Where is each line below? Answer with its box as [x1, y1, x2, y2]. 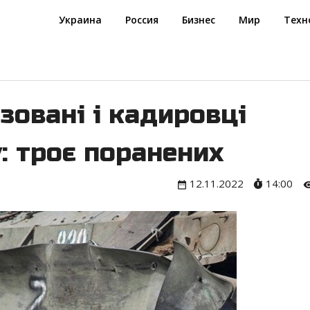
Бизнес [182, 13, 216, 26]
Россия [125, 13, 159, 26]
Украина [59, 13, 102, 26]
